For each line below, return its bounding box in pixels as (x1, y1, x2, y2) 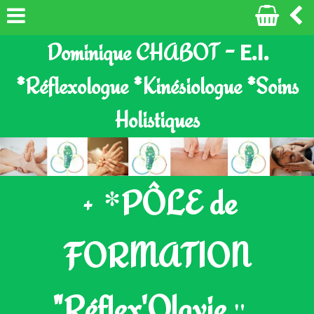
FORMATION (64, 235, 250, 276)
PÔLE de (120, 183, 237, 224)
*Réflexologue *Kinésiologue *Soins (15, 73, 299, 100)
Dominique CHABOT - (37, 39, 240, 66)
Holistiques (114, 107, 200, 133)
